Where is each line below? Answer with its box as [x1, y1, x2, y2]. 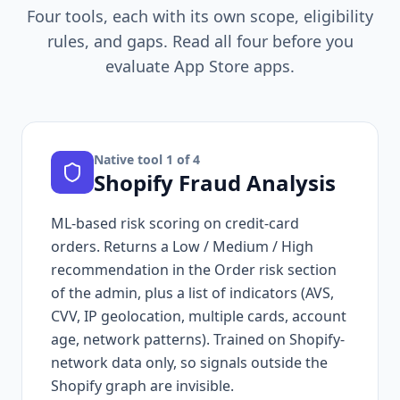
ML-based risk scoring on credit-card [51, 212, 299, 233]
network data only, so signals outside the [51, 352, 328, 372]
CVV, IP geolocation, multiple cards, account [51, 305, 346, 326]
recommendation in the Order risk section [51, 259, 337, 279]
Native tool [94, 150, 166, 168]
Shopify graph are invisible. [51, 375, 234, 396]
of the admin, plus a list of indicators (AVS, [51, 282, 334, 303]
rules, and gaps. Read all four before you [46, 29, 354, 52]
